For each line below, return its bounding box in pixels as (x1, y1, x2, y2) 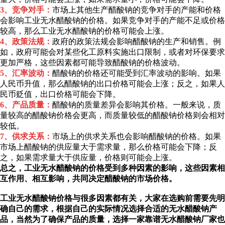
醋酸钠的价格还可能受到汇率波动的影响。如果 (52, 69, 221, 78)
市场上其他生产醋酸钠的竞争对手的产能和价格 (52, 6, 221, 15)
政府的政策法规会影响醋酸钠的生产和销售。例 (52, 37, 221, 46)
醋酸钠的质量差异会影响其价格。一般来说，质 (52, 100, 221, 109)
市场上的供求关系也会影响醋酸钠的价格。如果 (52, 132, 221, 141)
